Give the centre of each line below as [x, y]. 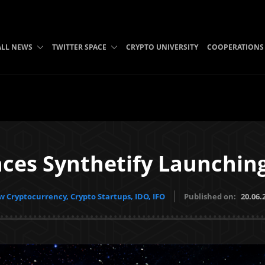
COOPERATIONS [235, 47]
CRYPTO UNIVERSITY [162, 47]
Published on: [211, 196]
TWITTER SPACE [79, 47]
